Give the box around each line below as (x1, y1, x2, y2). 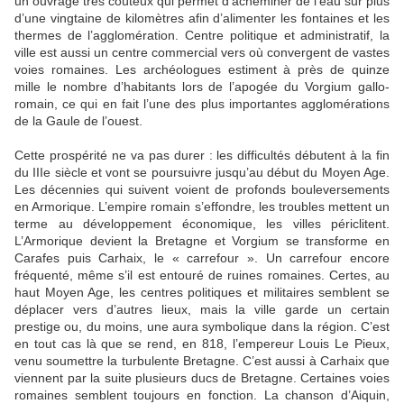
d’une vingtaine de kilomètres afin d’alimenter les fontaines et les (14, 11, 390, 26)
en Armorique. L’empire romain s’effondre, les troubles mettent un (14, 199, 390, 215)
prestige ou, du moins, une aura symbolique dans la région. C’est (14, 319, 390, 335)
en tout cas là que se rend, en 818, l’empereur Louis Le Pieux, (14, 336, 390, 352)
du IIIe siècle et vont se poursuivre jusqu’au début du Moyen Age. (14, 165, 390, 180)
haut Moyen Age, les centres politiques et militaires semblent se (14, 285, 390, 300)
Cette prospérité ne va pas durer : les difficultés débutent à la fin (14, 148, 390, 163)
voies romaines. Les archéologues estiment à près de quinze (14, 62, 390, 78)
